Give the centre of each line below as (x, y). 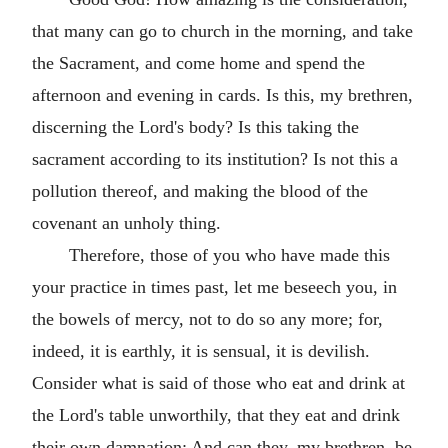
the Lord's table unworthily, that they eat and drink (216, 414)
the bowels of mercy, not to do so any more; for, (207, 318)
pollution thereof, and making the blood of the (200, 190)
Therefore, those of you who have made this (229, 254)
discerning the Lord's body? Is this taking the (195, 126)
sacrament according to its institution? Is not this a (215, 158)
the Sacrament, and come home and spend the (198, 62)
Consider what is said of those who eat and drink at (218, 382)
